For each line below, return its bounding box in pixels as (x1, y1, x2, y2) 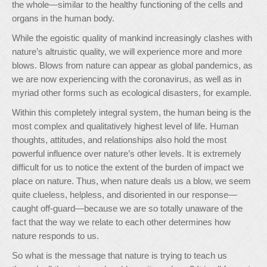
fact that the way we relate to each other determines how (12, 217, 231, 227)
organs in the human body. (12, 13, 114, 23)
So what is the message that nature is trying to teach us (12, 250, 227, 260)
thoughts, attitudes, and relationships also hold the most (12, 135, 226, 145)
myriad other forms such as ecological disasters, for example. (12, 88, 252, 98)
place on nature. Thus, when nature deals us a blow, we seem (12, 176, 251, 186)
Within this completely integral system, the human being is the (12, 107, 251, 117)
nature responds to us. (12, 231, 99, 241)
